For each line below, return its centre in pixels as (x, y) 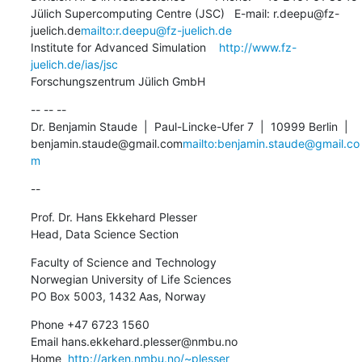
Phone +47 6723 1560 (90, 324)
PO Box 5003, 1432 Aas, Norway (118, 296)
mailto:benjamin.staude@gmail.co (271, 143)
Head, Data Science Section (104, 234)
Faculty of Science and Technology (123, 262)
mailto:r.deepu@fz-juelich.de (156, 30)
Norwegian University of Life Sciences (130, 279)
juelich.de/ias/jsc (74, 64)
